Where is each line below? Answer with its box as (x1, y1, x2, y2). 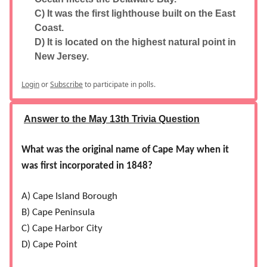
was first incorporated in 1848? (21, 161, 153, 172)
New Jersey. (35, 51, 89, 62)
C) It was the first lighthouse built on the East (35, 8, 235, 19)
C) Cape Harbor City (21, 223, 103, 234)
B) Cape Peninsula (21, 207, 95, 218)
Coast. (35, 23, 64, 33)
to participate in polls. (83, 79, 156, 90)
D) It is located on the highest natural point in (35, 37, 236, 48)
